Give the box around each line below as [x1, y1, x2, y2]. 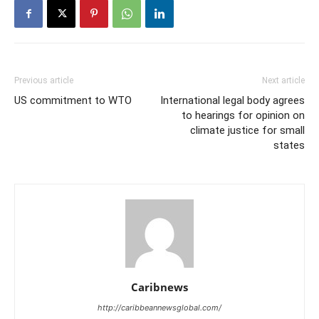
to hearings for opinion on [182, 109, 305, 122]
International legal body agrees [160, 94, 305, 108]
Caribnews [131, 280, 188, 295]
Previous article [14, 75, 73, 86]
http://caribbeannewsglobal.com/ [98, 303, 221, 313]
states [273, 139, 305, 152]
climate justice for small [190, 124, 305, 137]
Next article [262, 75, 305, 86]
